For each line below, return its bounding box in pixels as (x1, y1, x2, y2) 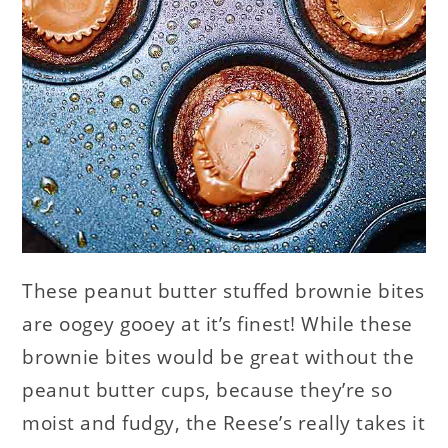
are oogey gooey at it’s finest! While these (22, 310, 413, 337)
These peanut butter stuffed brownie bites (22, 277, 425, 304)
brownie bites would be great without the (22, 343, 415, 370)
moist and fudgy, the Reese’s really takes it (22, 409, 426, 436)
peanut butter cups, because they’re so (22, 376, 393, 403)
